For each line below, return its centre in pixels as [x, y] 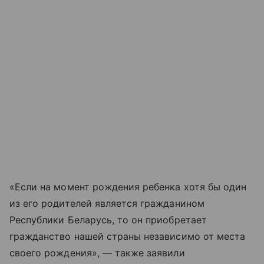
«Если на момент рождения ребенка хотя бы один [128, 187]
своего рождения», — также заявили [97, 253]
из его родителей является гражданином [107, 204]
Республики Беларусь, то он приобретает [108, 220]
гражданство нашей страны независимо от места [128, 237]
